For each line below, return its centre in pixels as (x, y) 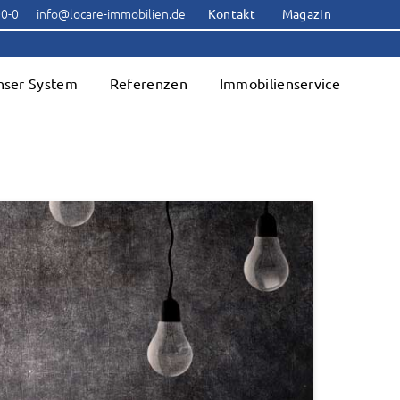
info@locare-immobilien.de (111, 14)
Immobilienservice (279, 84)
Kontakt (231, 14)
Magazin (306, 14)
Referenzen (148, 84)
